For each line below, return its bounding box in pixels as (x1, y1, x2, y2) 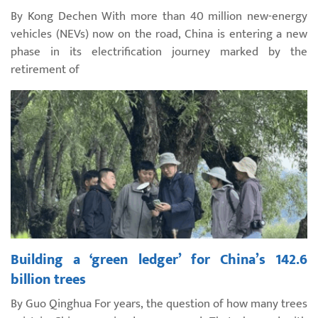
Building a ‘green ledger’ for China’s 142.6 (11, 247, 307, 272)
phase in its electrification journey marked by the (11, 41, 307, 62)
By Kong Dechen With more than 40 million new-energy (11, 6, 307, 26)
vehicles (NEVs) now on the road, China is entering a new (11, 23, 307, 44)
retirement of (11, 59, 79, 79)
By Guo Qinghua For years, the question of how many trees (11, 293, 307, 314)
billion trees (11, 267, 86, 292)
